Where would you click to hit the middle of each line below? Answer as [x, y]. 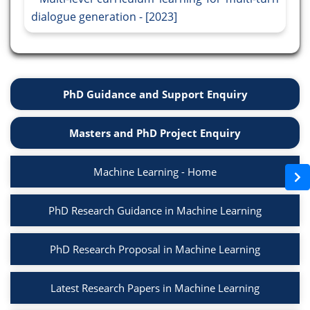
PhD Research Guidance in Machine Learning [155, 211]
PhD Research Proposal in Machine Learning [155, 249]
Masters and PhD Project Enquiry [155, 133]
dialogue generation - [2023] [104, 17]
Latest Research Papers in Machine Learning [155, 288]
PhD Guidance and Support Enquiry [155, 94]
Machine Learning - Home [155, 172]
